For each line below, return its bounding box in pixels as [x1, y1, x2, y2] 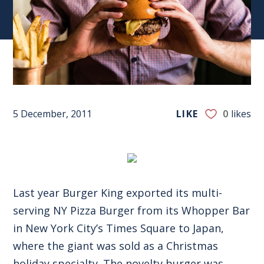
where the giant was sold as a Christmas [13, 238, 219, 253]
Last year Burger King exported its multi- [13, 185, 223, 200]
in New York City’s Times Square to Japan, [13, 220, 225, 235]
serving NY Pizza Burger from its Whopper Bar [13, 203, 250, 217]
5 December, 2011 [13, 107, 93, 120]
